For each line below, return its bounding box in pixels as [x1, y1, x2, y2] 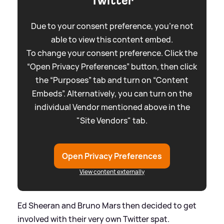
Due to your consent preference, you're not [30, 20, 193, 31]
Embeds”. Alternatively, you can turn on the [32, 87, 192, 99]
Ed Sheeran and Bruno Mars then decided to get [17, 199, 196, 211]
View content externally [79, 167, 144, 176]
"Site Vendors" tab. [76, 114, 147, 126]
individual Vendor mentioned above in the [34, 101, 190, 112]
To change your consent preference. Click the [26, 47, 197, 58]
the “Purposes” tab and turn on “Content [35, 74, 188, 85]
